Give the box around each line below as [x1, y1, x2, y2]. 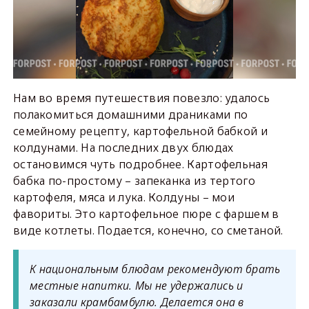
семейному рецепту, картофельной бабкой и [12, 123, 268, 139]
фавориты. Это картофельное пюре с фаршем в [12, 206, 279, 221]
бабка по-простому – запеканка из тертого [12, 172, 255, 188]
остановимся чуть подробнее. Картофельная [12, 156, 268, 172]
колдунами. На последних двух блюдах [12, 139, 234, 155]
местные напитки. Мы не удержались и [29, 277, 243, 293]
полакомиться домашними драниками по [12, 106, 248, 122]
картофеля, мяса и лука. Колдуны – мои [12, 189, 235, 205]
